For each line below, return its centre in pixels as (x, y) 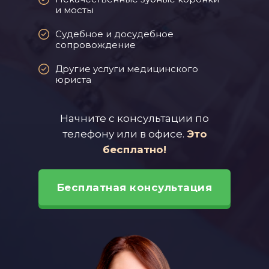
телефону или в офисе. (124, 134)
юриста (73, 80)
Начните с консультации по (134, 118)
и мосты (74, 10)
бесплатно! (134, 150)
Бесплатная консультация (134, 187)
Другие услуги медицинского (127, 69)
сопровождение (95, 45)
